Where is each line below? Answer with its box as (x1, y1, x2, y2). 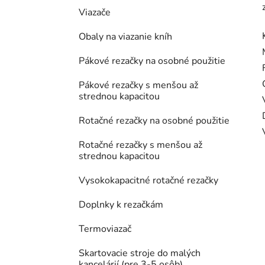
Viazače (79, 6, 111, 20)
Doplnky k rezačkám (79, 198, 163, 212)
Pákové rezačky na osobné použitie (79, 54, 225, 68)
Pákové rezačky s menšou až (79, 79, 198, 92)
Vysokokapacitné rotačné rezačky (79, 174, 218, 188)
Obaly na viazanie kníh (79, 30, 172, 44)
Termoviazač (79, 222, 131, 236)
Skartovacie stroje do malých (79, 247, 201, 260)
